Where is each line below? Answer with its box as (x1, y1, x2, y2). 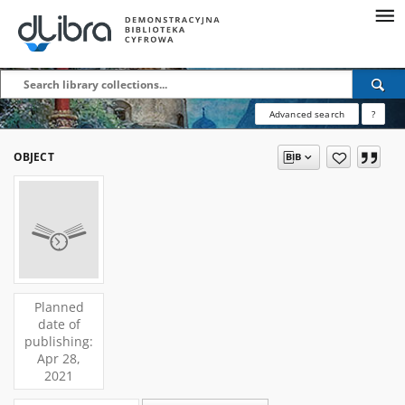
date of (37, 316, 80, 333)
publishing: (24, 333, 93, 350)
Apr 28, (37, 350, 80, 367)
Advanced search (268, 108, 344, 120)
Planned (33, 298, 84, 316)
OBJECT (14, 149, 54, 165)
